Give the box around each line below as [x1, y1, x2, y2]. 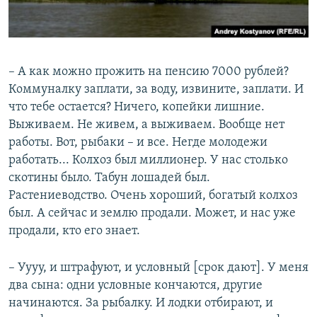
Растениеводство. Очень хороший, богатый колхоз [8, 188, 298, 202]
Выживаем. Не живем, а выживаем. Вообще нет [8, 117, 284, 132]
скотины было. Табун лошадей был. [8, 171, 210, 185]
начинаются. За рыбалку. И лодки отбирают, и [8, 296, 273, 310]
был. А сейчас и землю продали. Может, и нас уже [8, 206, 296, 220]
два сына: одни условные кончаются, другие [8, 278, 263, 292]
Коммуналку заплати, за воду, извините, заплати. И [8, 82, 304, 96]
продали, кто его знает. [8, 224, 140, 238]
